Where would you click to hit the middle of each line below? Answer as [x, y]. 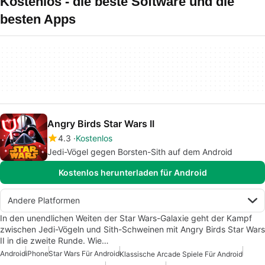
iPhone [37, 253]
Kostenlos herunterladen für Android [132, 172]
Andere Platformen [44, 200]
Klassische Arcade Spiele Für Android [181, 254]
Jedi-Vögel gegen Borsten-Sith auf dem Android [140, 152]
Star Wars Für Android [84, 253]
